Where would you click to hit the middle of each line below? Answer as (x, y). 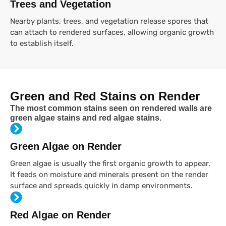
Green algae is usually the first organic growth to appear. (110, 164)
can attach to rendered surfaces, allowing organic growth (112, 33)
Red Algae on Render (61, 215)
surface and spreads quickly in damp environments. (101, 186)
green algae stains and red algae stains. (86, 118)
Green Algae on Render (66, 147)
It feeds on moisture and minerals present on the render (109, 175)
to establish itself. (42, 44)
